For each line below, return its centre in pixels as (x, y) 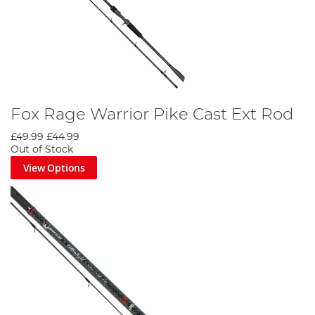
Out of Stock (42, 149)
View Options (54, 167)
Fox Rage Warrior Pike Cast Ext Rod (152, 114)
